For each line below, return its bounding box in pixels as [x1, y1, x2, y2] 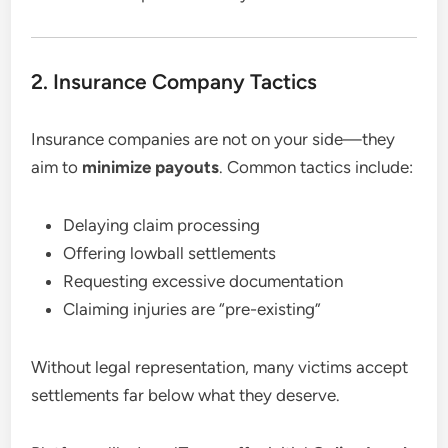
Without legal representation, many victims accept [31, 356, 409, 377]
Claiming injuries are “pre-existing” [63, 298, 322, 319]
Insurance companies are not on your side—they [31, 128, 396, 149]
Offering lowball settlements [63, 242, 277, 263]
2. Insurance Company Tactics [31, 68, 318, 94]
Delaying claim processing [63, 214, 261, 235]
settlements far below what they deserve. [31, 384, 341, 405]
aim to [31, 156, 83, 177]
